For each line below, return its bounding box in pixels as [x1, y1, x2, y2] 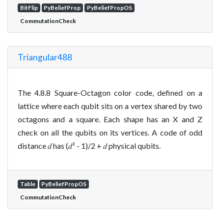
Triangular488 [18, 52, 72, 62]
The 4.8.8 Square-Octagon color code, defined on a [18, 87, 202, 97]
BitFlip [20, 3, 38, 11]
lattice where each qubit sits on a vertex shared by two [18, 101, 202, 110]
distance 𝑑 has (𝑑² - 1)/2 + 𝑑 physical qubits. [18, 140, 161, 150]
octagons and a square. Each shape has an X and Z [18, 114, 202, 124]
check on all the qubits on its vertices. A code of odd [18, 127, 202, 137]
